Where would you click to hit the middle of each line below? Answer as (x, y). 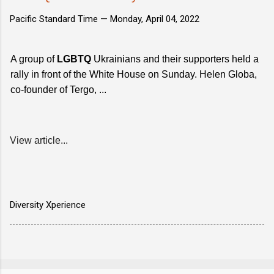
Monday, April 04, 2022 (155, 19)
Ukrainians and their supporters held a (175, 59)
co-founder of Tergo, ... (58, 89)
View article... (39, 140)
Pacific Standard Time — (60, 19)
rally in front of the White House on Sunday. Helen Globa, (134, 74)
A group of (34, 59)
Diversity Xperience (48, 205)
